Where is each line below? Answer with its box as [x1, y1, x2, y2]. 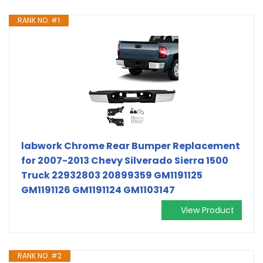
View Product [181, 204, 234, 216]
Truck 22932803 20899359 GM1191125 [21, 168, 203, 182]
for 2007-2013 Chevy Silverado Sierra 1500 [21, 153, 228, 167]
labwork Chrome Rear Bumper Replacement [21, 139, 240, 153]
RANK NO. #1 [18, 15, 60, 25]
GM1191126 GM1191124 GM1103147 [21, 183, 175, 197]
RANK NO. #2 [18, 250, 62, 261]
